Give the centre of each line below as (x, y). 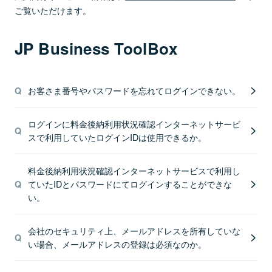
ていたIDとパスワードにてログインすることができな (130, 184)
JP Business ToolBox (96, 48)
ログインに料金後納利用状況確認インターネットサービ (134, 124)
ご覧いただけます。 (53, 10)
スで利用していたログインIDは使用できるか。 (117, 137)
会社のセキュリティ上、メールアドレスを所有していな (134, 230)
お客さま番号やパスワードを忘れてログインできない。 (134, 90)
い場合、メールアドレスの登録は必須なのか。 (117, 244)
